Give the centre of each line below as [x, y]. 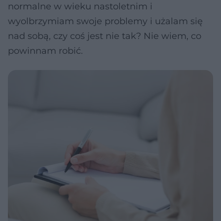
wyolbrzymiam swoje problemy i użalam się [105, 21]
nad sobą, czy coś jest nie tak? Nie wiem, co [105, 36]
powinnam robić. [45, 51]
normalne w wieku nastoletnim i [80, 6]
